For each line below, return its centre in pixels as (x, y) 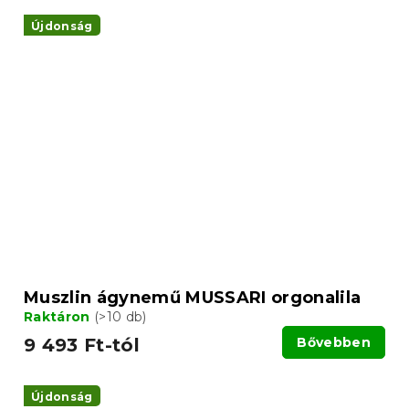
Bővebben (334, 343)
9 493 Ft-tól (82, 346)
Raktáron (59, 317)
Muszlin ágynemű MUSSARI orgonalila (193, 298)
